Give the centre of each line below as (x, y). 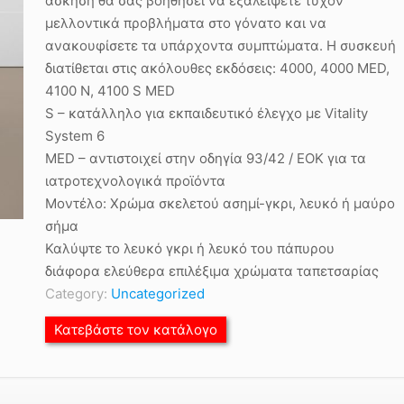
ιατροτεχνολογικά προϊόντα (135, 181)
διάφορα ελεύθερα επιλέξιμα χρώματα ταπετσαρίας (212, 271)
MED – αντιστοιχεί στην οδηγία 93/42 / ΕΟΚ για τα (206, 158)
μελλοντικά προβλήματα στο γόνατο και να (186, 23)
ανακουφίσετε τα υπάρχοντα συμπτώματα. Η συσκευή (220, 46)
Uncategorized (158, 294)
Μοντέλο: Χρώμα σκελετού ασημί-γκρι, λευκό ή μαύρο (220, 203)
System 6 (75, 136)
